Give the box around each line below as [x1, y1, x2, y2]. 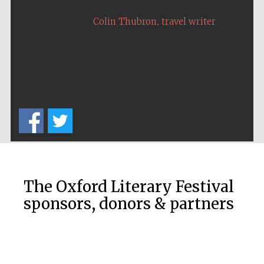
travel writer [161, 15, 216, 27]
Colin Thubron [93, 15, 157, 27]
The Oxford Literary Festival [24, 177, 234, 197]
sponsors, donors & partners [24, 194, 234, 214]
